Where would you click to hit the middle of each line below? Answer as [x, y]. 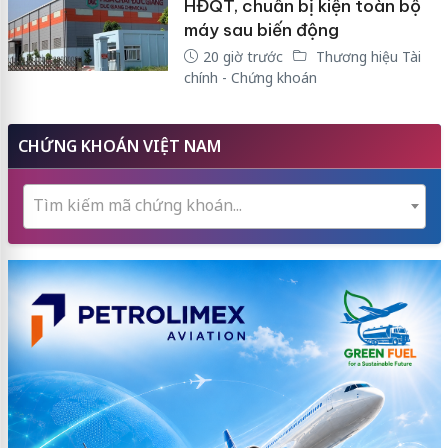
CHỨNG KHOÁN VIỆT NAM [119, 145]
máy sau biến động [261, 29]
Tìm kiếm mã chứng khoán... [137, 204]
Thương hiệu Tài [366, 56]
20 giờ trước [242, 56]
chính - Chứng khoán [250, 77]
